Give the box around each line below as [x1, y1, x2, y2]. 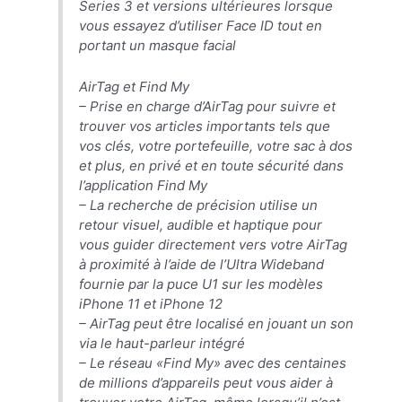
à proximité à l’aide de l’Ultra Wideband [79, 256, 325, 274]
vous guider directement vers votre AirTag [79, 236, 348, 254]
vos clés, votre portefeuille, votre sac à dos [79, 137, 354, 155]
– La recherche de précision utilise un [79, 197, 319, 214]
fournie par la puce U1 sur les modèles [79, 275, 324, 293]
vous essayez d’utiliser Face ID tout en [79, 17, 323, 35]
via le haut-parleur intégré [79, 335, 246, 353]
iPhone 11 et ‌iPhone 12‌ [79, 295, 223, 313]
